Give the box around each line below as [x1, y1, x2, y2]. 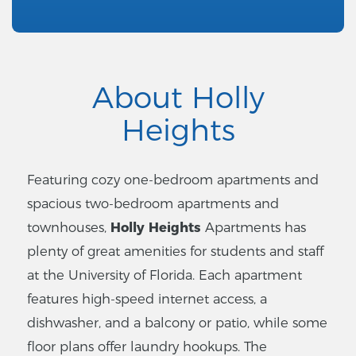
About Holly [91, 79, 265, 116]
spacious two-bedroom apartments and [27, 195, 279, 212]
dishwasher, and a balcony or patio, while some [27, 315, 327, 331]
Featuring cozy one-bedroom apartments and [27, 172, 319, 188]
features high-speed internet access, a [27, 291, 267, 308]
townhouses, [27, 219, 110, 236]
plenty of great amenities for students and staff [27, 243, 323, 260]
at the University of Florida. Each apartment [27, 267, 302, 284]
